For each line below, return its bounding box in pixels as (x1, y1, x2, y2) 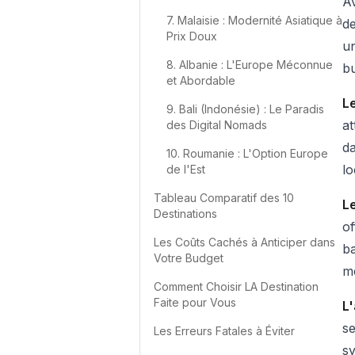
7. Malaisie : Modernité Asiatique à (166, 13, 342, 27)
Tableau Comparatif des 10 (154, 191, 294, 204)
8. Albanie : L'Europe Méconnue (166, 58, 333, 71)
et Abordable (166, 74, 235, 87)
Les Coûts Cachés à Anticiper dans (154, 235, 335, 249)
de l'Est (166, 162, 205, 176)
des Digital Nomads (166, 118, 267, 132)
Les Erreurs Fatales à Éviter (154, 324, 295, 338)
